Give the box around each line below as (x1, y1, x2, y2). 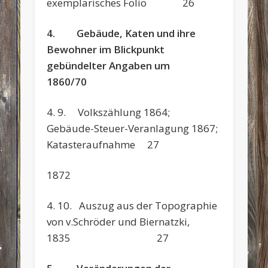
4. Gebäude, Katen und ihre (47, 26, 196, 40)
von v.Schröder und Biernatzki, (47, 214, 190, 229)
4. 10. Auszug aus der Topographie (47, 198, 218, 212)
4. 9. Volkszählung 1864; (47, 105, 175, 119)
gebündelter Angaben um (47, 58, 192, 72)
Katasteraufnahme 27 (47, 137, 160, 151)
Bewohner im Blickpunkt (47, 42, 165, 56)
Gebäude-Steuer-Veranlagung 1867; (47, 121, 221, 135)
